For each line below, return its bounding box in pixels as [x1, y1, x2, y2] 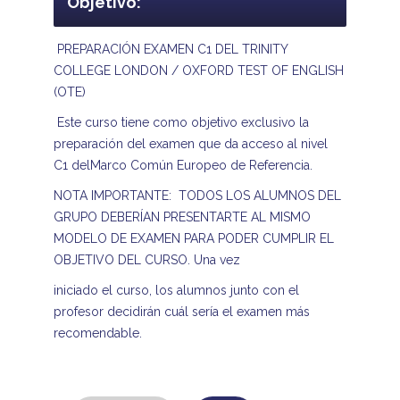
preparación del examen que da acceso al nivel [53, 136, 328, 151]
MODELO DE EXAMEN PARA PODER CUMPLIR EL [53, 230, 334, 246]
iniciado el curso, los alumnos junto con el [53, 282, 299, 297]
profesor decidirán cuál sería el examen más [53, 304, 310, 319]
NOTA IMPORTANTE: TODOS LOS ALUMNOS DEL [53, 187, 341, 203]
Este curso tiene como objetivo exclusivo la [53, 114, 309, 129]
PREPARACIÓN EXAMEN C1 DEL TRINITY [53, 41, 287, 56]
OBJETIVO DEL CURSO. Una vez [53, 252, 240, 267]
